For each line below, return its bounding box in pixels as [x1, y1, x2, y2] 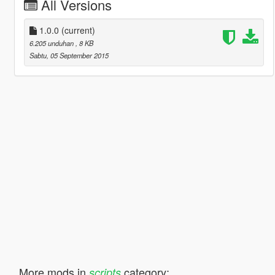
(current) [61, 23, 95, 36]
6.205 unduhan [29, 37, 76, 48]
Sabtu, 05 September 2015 [29, 50, 109, 60]
